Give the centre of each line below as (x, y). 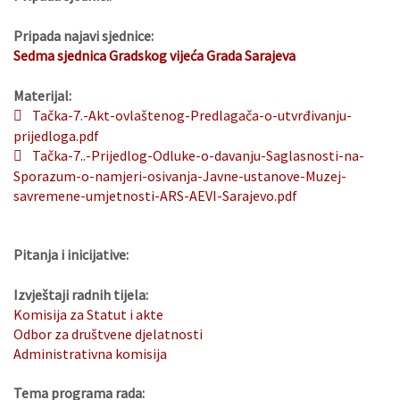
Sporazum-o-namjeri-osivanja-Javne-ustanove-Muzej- (180, 176)
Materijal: (42, 96)
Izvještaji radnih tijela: (81, 295)
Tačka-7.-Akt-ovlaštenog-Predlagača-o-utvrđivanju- (192, 116)
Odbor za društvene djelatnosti (108, 334)
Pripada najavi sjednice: (83, 36)
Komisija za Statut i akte (88, 315)
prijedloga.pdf (56, 136)
